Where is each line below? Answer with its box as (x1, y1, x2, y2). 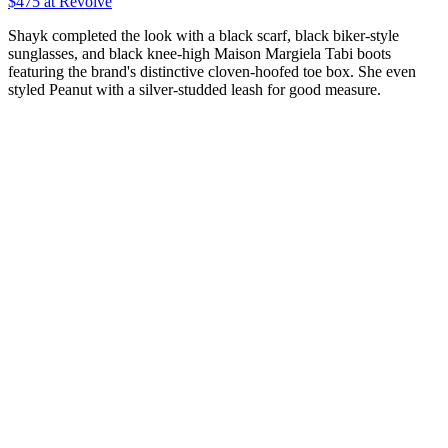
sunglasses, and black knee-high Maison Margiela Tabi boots (8, 45, 391, 63)
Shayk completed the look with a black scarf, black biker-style (8, 27, 399, 45)
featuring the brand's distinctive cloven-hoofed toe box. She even (8, 63, 416, 81)
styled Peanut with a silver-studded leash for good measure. (8, 81, 381, 99)
